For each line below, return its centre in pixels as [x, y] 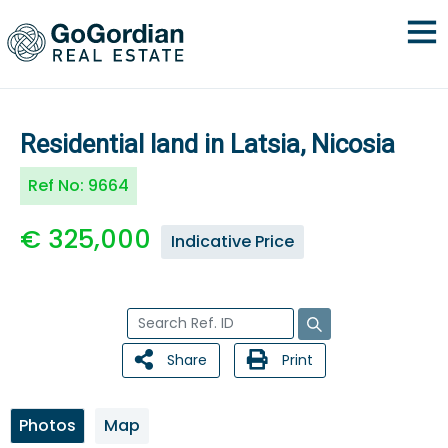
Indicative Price [232, 241]
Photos [47, 425]
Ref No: [58, 185]
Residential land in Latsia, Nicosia [207, 144]
